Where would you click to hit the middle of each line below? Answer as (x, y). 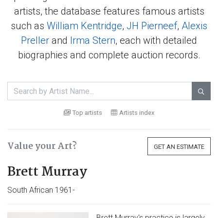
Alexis (194, 26)
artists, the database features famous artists (109, 11)
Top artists (87, 113)
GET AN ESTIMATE (179, 147)
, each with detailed (156, 40)
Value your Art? (42, 146)
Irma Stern (93, 40)
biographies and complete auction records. (109, 55)
